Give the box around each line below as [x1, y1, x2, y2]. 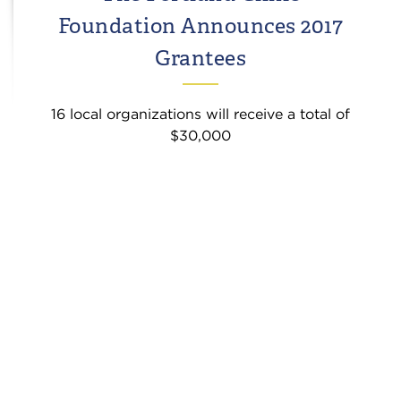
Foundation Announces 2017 [57, 12, 344, 39]
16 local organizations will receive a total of [51, 106, 350, 123]
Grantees [155, 44, 246, 72]
